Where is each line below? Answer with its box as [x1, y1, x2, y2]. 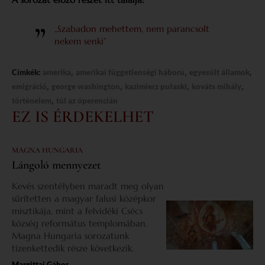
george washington [51, 81, 120, 91]
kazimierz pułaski [125, 81, 187, 91]
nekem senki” [54, 35, 106, 47]
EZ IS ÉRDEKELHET [12, 106, 154, 127]
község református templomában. [12, 217, 147, 229]
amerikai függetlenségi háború [76, 67, 185, 77]
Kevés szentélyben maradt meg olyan [12, 180, 164, 192]
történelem [12, 95, 51, 105]
